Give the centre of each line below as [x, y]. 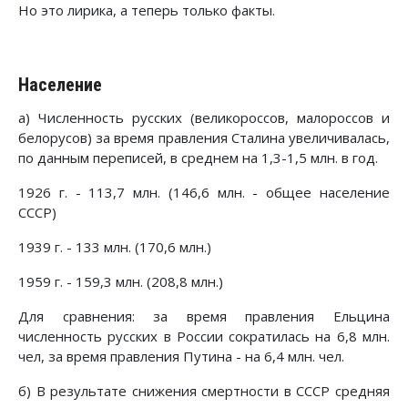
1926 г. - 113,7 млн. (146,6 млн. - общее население [204, 193]
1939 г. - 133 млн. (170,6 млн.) [115, 247]
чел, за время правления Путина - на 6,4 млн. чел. [181, 357]
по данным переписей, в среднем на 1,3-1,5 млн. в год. [198, 158]
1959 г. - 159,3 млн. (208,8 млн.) [121, 282]
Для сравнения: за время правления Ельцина [204, 316]
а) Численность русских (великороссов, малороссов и [204, 118]
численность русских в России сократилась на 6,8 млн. [204, 337]
